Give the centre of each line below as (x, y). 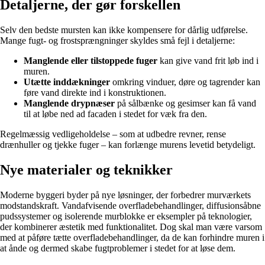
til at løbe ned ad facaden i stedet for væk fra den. (115, 114)
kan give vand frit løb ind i (208, 61)
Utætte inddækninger (67, 82)
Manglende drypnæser (69, 104)
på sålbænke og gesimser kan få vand (185, 104)
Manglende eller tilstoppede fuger (91, 61)
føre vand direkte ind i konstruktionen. (95, 93)
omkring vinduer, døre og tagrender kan (185, 82)
